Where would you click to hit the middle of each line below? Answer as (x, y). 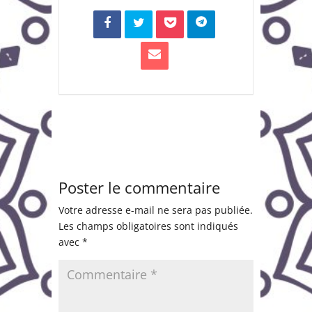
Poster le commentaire (139, 187)
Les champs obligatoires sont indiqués (148, 226)
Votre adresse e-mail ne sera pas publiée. (156, 210)
